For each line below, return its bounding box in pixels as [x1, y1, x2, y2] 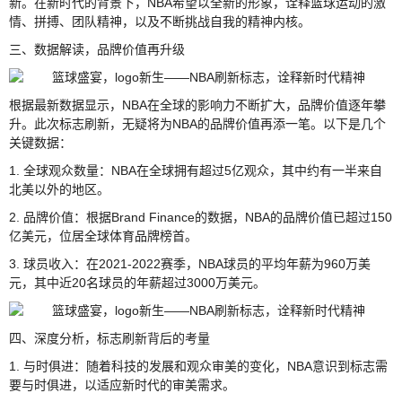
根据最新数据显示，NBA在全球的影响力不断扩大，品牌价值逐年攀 [9, 97, 386, 112]
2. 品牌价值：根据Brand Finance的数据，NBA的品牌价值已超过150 [9, 209, 392, 224]
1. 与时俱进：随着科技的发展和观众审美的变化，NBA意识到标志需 [9, 358, 388, 373]
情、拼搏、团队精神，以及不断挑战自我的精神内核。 [9, 13, 310, 29]
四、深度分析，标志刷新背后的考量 [9, 330, 210, 345]
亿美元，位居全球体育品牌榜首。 [9, 228, 197, 243]
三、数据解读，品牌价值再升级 [9, 41, 185, 57]
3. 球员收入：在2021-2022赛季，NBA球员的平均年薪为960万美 [9, 256, 371, 271]
